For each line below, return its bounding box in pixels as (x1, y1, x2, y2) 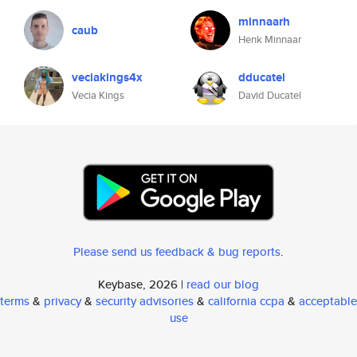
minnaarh (238, 13, 290, 30)
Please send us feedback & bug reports (73, 243, 280, 260)
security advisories (96, 292, 194, 309)
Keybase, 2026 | (98, 276, 186, 292)
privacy (44, 292, 81, 309)
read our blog (186, 276, 259, 292)
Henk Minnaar (238, 32, 301, 47)
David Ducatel (238, 88, 301, 103)
